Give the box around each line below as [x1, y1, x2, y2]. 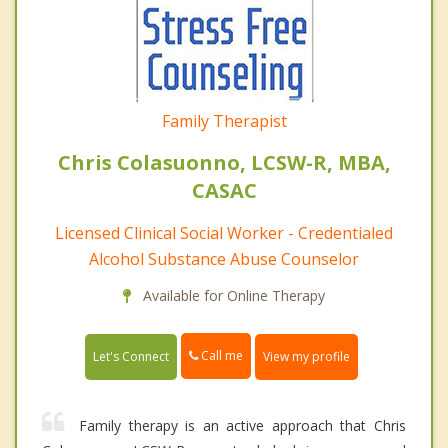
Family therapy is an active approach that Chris [79, 415, 406, 435]
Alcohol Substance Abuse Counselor [89, 248, 359, 271]
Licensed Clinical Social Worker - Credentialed [55, 222, 393, 245]
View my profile [263, 347, 350, 365]
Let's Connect [93, 347, 169, 365]
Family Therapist [161, 110, 287, 133]
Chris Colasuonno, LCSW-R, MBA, [57, 149, 391, 177]
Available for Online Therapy [139, 286, 325, 306]
